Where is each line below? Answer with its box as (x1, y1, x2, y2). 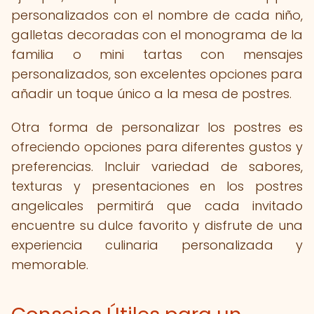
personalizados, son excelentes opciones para (11, 65, 303, 83)
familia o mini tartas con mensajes (11, 46, 303, 63)
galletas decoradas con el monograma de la (11, 26, 303, 43)
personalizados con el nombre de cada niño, (11, 6, 303, 24)
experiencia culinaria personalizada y (11, 236, 303, 254)
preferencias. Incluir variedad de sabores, (11, 158, 303, 175)
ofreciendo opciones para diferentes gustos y (11, 138, 303, 156)
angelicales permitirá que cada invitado (11, 197, 303, 214)
